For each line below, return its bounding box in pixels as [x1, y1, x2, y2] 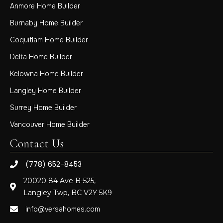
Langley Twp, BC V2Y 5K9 [23, 188, 112, 198]
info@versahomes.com [25, 205, 100, 214]
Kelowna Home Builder [10, 69, 83, 79]
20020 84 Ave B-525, [23, 176, 96, 186]
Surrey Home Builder [10, 103, 77, 112]
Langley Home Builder [10, 86, 81, 96]
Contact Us [10, 136, 64, 151]
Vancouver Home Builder [10, 120, 90, 129]
